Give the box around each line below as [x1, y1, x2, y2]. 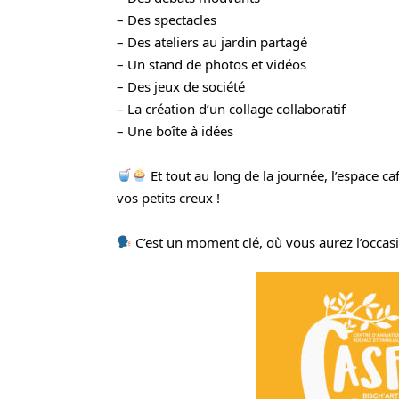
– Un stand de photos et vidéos [116, 54, 306, 73]
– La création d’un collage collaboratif [116, 99, 346, 118]
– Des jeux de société [116, 77, 245, 95]
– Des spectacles [116, 10, 216, 28]
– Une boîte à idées [116, 121, 233, 140]
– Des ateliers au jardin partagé [116, 32, 307, 51]
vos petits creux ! [116, 188, 220, 207]
